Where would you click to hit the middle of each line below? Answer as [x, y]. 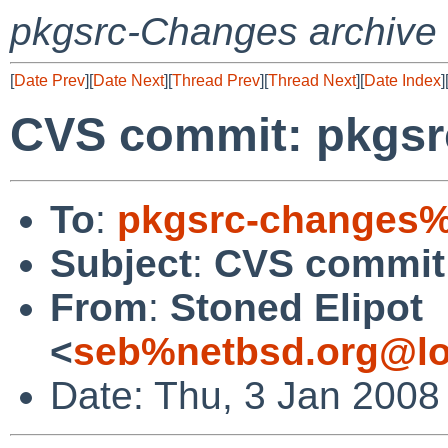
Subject [121, 263]
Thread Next [312, 80]
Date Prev [49, 80]
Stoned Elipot [296, 307]
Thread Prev [216, 80]
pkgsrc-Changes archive [223, 31]
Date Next [128, 80]
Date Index [402, 80]
